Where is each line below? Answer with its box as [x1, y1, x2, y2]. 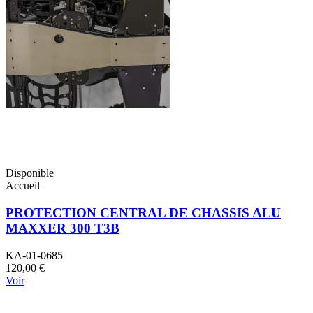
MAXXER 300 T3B [6, 221, 119, 236]
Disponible [6, 167, 54, 180]
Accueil [6, 180, 40, 192]
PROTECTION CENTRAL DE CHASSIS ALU [6, 205, 281, 221]
